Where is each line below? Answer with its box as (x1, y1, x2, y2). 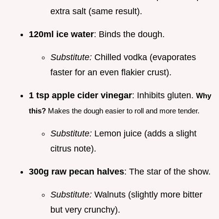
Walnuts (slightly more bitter (92, 190, 202, 200)
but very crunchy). (50, 205, 120, 215)
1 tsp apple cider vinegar (29, 90, 132, 101)
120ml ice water (29, 29, 94, 40)
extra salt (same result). (50, 6, 142, 17)
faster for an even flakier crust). (50, 67, 172, 78)
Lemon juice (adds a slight (92, 129, 197, 139)
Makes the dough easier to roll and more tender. (46, 107, 199, 115)
